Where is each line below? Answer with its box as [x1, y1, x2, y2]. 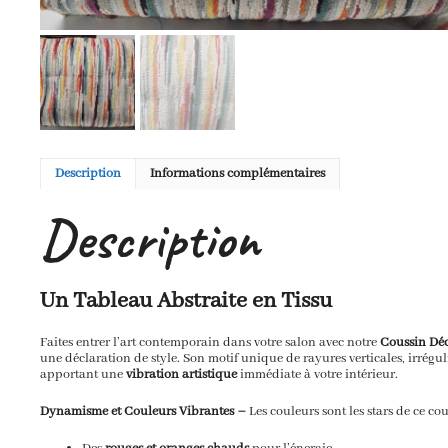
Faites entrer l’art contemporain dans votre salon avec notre [40, 333, 380, 351]
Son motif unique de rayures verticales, [180, 349, 405, 367]
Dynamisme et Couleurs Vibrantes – [40, 402, 249, 420]
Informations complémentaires [150, 165, 325, 183]
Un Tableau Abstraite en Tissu [40, 286, 332, 315]
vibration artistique [126, 365, 237, 383]
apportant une [40, 365, 126, 383]
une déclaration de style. [40, 349, 180, 367]
